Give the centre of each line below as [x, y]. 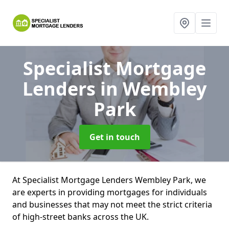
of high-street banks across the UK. [82, 217]
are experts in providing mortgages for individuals [110, 192]
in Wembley [153, 89]
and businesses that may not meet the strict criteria [112, 204]
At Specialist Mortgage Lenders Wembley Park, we [109, 180]
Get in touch [114, 137]
